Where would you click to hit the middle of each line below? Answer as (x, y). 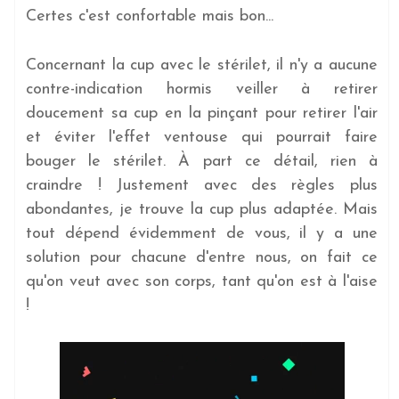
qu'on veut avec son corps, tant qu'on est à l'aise (202, 281)
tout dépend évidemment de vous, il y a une (202, 233)
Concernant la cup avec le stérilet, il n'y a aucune (202, 65)
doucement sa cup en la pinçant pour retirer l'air (202, 113)
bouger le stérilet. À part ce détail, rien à (202, 161)
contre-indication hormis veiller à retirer (202, 89)
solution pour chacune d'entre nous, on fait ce (202, 257)
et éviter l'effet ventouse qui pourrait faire (202, 137)
